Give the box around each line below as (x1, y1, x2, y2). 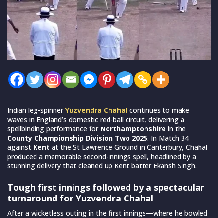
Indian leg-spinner (7, 105, 65, 115)
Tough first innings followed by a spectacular (7, 181, 204, 193)
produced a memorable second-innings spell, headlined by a (7, 151, 196, 161)
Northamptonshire (100, 124, 166, 133)
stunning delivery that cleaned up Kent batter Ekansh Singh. (7, 161, 197, 170)
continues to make (127, 105, 189, 115)
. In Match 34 (147, 133, 189, 143)
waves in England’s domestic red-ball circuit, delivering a (7, 114, 184, 124)
